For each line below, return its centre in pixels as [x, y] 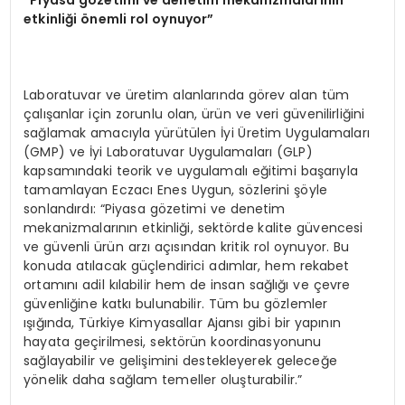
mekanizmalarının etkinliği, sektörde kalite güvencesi [193, 228]
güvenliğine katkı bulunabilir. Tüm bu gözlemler [176, 304]
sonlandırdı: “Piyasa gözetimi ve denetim [155, 209]
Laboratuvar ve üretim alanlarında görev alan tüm [187, 95]
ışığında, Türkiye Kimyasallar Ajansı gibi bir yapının [182, 323]
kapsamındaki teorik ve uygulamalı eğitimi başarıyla [191, 171]
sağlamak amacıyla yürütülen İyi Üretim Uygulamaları [197, 133]
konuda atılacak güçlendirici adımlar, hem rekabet [187, 266]
